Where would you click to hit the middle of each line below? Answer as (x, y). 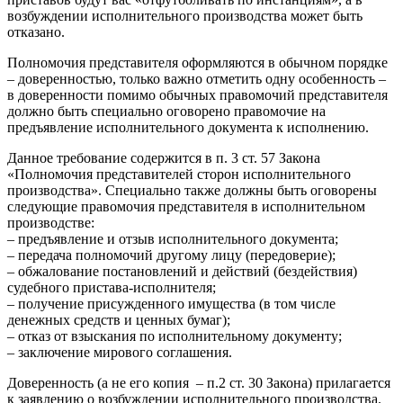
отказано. (36, 31)
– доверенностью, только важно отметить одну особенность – (197, 78)
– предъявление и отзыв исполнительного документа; (173, 238)
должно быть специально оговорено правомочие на (166, 111)
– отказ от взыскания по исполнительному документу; (175, 336)
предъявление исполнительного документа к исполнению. (188, 127)
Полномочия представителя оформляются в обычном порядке (197, 62)
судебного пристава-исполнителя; (112, 287)
